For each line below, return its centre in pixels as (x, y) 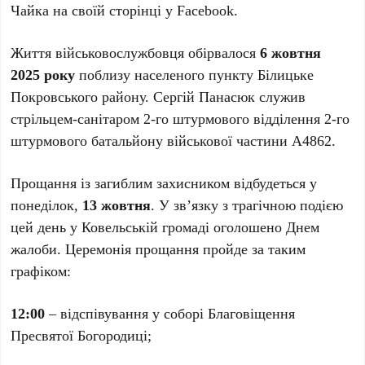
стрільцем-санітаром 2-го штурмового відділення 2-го (180, 118)
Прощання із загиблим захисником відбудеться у (164, 182)
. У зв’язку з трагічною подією (247, 204)
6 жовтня (291, 52)
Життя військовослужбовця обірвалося (136, 52)
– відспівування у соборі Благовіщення (170, 313)
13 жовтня (117, 204)
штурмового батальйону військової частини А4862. (174, 140)
